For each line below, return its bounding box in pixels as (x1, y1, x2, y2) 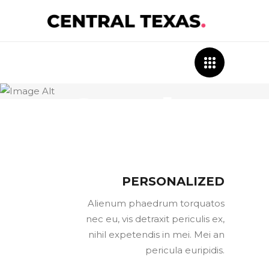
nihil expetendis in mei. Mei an (88, 229, 225, 241)
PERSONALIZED (122, 174, 225, 189)
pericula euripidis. (145, 244, 225, 256)
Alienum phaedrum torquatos (88, 198, 225, 210)
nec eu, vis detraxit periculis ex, (86, 213, 225, 225)
